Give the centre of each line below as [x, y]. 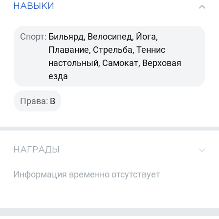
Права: [34, 101]
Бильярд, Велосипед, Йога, [103, 36]
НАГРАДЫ [37, 149]
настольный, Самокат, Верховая [115, 63]
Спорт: [33, 36]
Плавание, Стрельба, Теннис [107, 49]
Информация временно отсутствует [87, 175]
